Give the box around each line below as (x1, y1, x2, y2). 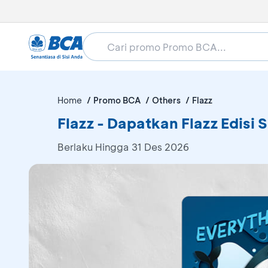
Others (152, 95, 181, 106)
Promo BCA (93, 95, 141, 106)
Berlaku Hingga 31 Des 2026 (57, 141, 189, 153)
